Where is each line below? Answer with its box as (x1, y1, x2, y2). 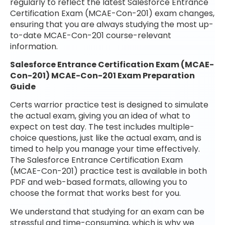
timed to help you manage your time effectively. (10, 143, 200, 155)
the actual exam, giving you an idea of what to (10, 110, 190, 122)
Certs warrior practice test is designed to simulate (10, 99, 208, 111)
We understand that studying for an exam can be (10, 205, 204, 217)
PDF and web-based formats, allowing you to (10, 176, 187, 188)
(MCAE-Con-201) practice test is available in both (10, 165, 207, 177)
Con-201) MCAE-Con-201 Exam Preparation (10, 69, 195, 81)
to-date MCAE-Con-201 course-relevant (10, 29, 171, 41)
